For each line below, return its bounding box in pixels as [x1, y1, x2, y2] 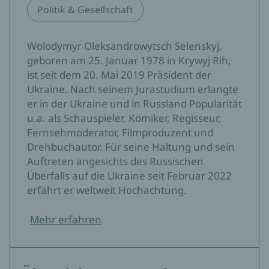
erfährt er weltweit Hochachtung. [27, 183, 187, 197]
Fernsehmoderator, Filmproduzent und [27, 125, 213, 139]
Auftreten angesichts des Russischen [27, 154, 204, 168]
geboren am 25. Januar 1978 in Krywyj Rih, [27, 53, 231, 67]
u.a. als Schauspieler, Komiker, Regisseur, [27, 111, 221, 125]
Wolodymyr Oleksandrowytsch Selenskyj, [27, 39, 222, 53]
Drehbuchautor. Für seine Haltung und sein [27, 140, 235, 154]
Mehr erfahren [30, 213, 101, 226]
